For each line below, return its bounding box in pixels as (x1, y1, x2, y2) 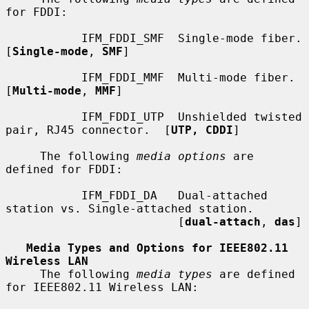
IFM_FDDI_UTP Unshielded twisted (6, 110, 81, 123)
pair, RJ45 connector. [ (6, 123, 171, 137)
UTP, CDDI (171, 123, 233, 137)
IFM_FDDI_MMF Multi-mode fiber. (6, 70, 81, 84)
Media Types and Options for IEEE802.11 (26, 241, 288, 255)
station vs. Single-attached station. (6, 201, 254, 215)
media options (137, 149, 226, 163)
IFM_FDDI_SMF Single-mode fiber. (6, 31, 81, 45)
